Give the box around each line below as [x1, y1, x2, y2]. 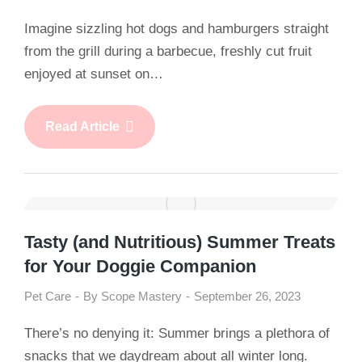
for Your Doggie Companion [24, 256, 256, 276]
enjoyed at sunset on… [24, 66, 163, 82]
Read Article [45, 120, 120, 133]
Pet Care [24, 289, 71, 303]
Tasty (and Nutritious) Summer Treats [24, 232, 335, 252]
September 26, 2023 [194, 289, 301, 303]
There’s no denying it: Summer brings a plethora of [24, 326, 330, 341]
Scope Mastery [101, 289, 182, 303]
